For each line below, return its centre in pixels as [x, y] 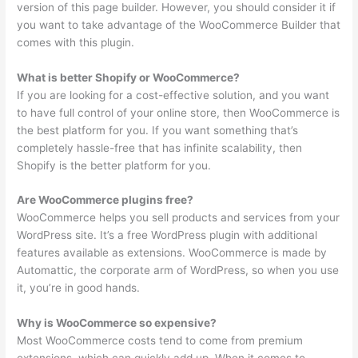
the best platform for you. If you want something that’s [158, 130]
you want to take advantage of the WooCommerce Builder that [179, 24]
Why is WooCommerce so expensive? [117, 323]
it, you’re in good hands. [79, 288]
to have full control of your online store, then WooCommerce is [179, 112]
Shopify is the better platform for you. [114, 165]
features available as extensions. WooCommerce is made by [172, 253]
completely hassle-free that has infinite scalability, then [160, 147]
